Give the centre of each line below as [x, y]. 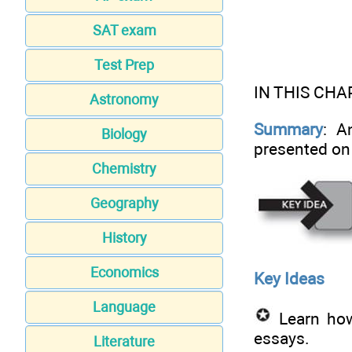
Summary [288, 129]
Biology [124, 134]
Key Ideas [289, 279]
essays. [282, 338]
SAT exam [124, 31]
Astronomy [124, 100]
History [124, 238]
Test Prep [124, 65]
